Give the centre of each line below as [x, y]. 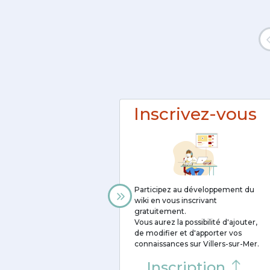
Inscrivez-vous [195, 114]
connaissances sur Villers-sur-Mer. [197, 244]
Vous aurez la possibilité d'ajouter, [196, 222]
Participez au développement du [194, 190]
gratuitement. [160, 211]
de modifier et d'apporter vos [188, 233]
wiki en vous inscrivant [176, 200]
